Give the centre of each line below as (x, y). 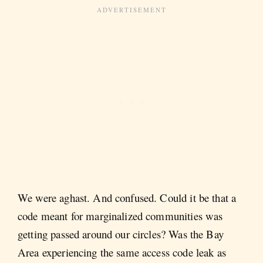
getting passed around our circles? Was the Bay (121, 234)
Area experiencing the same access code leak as (122, 252)
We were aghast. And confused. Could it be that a (127, 197)
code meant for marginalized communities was (120, 215)
